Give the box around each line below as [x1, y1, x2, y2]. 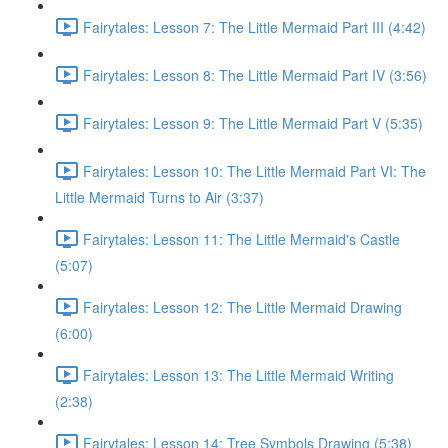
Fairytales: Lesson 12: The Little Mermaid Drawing [83, 296, 402, 317]
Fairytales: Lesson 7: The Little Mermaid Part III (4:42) [83, 16, 426, 37]
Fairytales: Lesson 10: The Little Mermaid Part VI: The [83, 160, 426, 181]
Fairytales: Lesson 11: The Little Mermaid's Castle [83, 228, 400, 249]
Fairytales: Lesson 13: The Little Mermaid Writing [83, 364, 394, 385]
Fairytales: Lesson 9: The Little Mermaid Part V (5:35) [83, 112, 423, 133]
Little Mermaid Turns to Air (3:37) [55, 187, 264, 207]
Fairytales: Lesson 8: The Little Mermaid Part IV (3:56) [83, 64, 427, 85]
